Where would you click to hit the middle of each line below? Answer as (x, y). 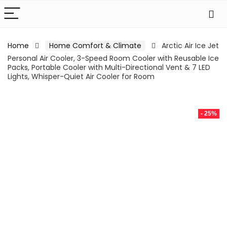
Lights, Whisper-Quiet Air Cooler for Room (81, 77)
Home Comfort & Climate (95, 46)
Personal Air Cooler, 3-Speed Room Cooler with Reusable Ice (113, 58)
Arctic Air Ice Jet (190, 46)
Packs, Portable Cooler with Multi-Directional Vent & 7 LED (109, 67)
